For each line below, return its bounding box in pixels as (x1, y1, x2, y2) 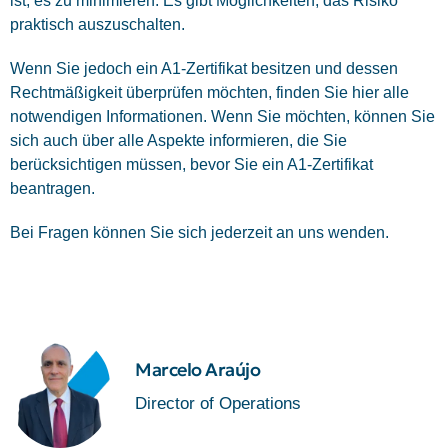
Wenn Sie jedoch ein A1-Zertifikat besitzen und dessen (10, 60, 398, 78)
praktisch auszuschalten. (10, 16, 185, 34)
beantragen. (10, 180, 95, 198)
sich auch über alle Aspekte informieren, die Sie (10, 132, 347, 150)
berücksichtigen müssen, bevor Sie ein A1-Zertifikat (10, 156, 373, 174)
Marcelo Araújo (135, 358, 260, 382)
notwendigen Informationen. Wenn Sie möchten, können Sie (10, 108, 435, 126)
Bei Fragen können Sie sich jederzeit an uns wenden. (10, 224, 389, 242)
